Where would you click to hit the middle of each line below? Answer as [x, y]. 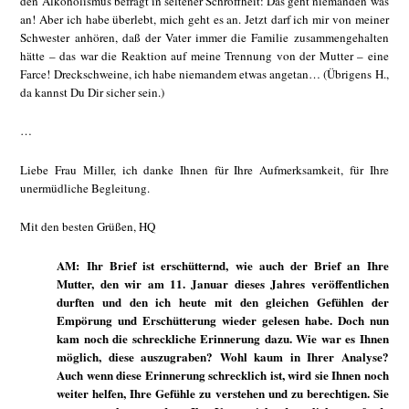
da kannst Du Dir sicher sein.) [93, 92]
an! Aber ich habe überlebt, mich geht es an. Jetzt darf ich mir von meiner [204, 19]
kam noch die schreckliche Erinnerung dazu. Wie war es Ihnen [223, 338]
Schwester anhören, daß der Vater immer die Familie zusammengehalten [204, 37]
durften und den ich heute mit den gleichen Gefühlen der [223, 301]
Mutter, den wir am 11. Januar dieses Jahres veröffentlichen [223, 283]
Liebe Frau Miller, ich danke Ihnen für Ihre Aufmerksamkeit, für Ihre [204, 169]
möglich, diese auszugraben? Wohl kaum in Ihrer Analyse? [223, 356]
